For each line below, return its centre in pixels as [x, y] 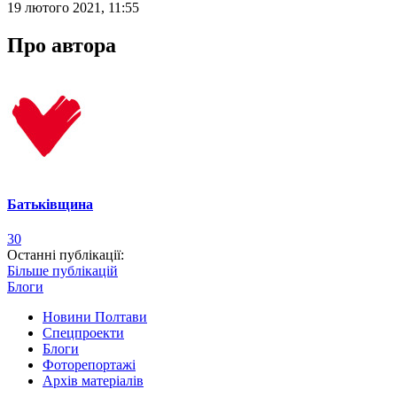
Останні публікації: [66, 255]
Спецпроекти [83, 333]
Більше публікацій [62, 271]
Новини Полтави [95, 317]
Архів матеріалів [93, 381]
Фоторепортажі [89, 365]
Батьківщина [50, 204]
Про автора [62, 45]
